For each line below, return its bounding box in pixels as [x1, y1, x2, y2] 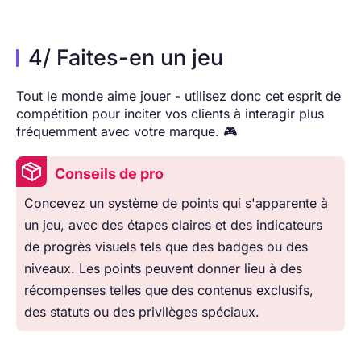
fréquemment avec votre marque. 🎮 [16, 123, 237, 140]
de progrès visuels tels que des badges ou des [24, 239, 308, 255]
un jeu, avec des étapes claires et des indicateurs [24, 217, 322, 234]
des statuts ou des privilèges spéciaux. [24, 304, 263, 321]
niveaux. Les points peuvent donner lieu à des [24, 260, 302, 277]
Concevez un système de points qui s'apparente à [24, 195, 328, 212]
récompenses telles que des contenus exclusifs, [24, 282, 313, 299]
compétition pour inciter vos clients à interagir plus [16, 106, 324, 122]
